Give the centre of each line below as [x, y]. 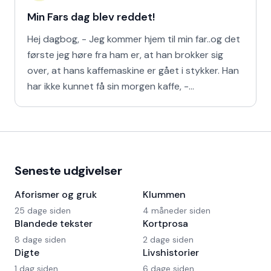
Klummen [164, 194]
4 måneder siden [177, 211]
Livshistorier [171, 253]
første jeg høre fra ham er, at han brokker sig [125, 55]
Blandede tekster [54, 224]
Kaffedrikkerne [59, 102]
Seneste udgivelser [68, 171]
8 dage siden [40, 240]
